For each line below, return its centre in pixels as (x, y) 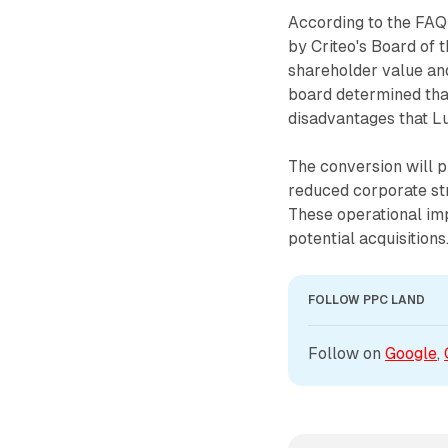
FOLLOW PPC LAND (367, 299)
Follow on (347, 353)
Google (411, 353)
